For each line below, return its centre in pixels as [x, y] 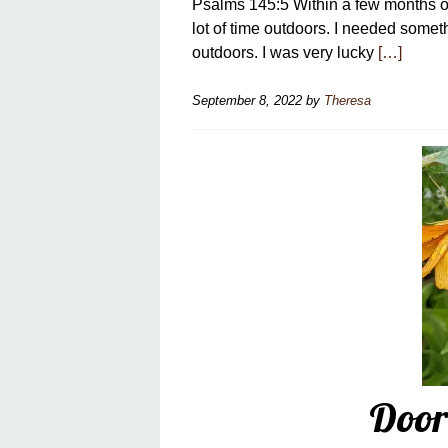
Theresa [347, 100]
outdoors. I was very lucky [285, 52]
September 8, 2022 [247, 100]
